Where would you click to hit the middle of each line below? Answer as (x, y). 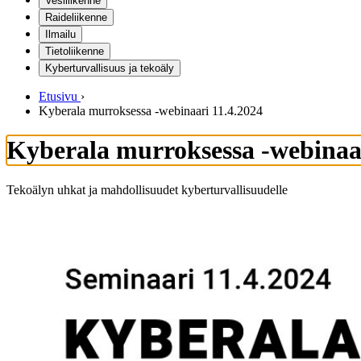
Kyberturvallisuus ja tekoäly (110, 68)
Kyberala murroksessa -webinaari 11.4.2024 (151, 111)
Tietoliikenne (75, 51)
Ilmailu (60, 34)
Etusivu (58, 96)
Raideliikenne (76, 17)
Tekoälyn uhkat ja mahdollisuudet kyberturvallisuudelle (147, 189)
